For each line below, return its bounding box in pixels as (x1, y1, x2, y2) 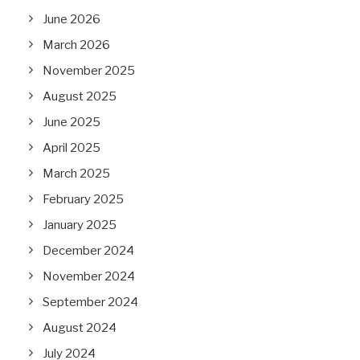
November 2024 (43, 269, 135, 284)
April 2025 (43, 141, 100, 155)
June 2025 (43, 115, 100, 129)
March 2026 (43, 38, 110, 52)
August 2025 (43, 89, 117, 104)
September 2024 (43, 295, 138, 309)
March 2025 (43, 166, 110, 181)
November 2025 (43, 63, 135, 78)
